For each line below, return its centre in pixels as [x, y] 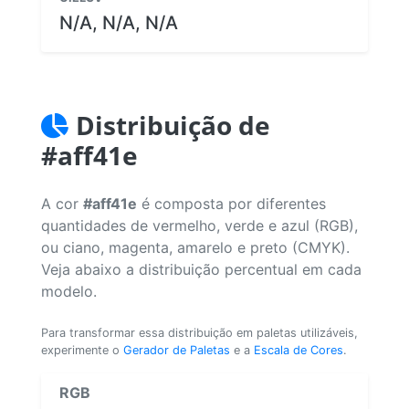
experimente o [82, 350]
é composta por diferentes [231, 203]
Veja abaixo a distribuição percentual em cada [201, 269]
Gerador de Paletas [177, 350]
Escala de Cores [299, 350]
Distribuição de [173, 125]
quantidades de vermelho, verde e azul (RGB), [199, 225]
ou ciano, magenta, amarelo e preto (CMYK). [195, 247]
